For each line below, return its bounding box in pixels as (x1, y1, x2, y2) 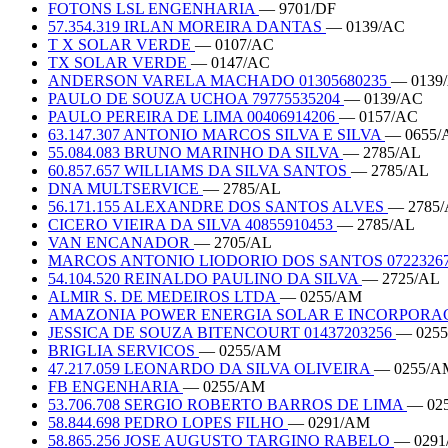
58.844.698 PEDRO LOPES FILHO (48, 413, 288, 431)
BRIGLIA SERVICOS (48, 341, 199, 359)
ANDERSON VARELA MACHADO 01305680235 (48, 71, 391, 89)
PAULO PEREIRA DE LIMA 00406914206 (48, 107, 339, 125)
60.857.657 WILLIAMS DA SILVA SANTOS (48, 161, 351, 179)
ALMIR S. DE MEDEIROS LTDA (48, 287, 280, 305)
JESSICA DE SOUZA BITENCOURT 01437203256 (48, 323, 396, 341)
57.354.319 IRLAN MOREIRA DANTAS (48, 17, 326, 35)
